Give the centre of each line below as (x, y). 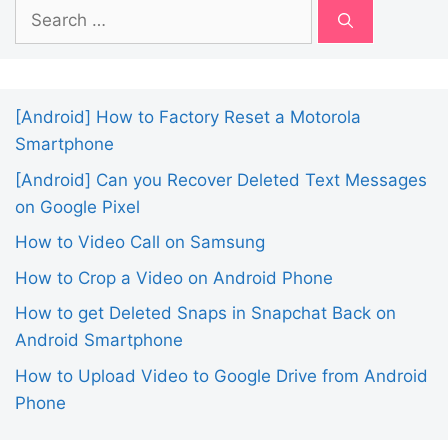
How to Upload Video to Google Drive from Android (221, 375)
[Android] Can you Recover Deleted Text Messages (221, 179)
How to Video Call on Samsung (140, 242)
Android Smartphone (99, 340)
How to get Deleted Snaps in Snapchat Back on (205, 313)
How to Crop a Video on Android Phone (174, 277)
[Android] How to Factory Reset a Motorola (188, 117)
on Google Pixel (77, 206)
